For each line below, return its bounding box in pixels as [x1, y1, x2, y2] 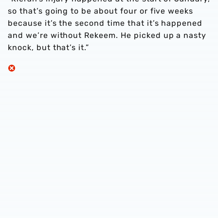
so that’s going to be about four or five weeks [8, 6, 194, 16]
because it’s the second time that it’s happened [8, 18, 203, 28]
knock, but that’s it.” [8, 43, 90, 52]
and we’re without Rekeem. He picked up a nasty [8, 31, 207, 40]
